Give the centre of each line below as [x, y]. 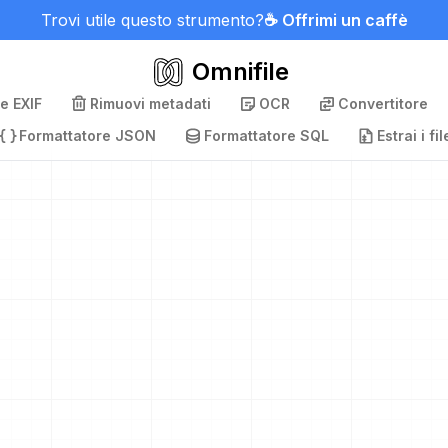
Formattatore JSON [87, 135]
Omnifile [240, 71]
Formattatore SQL [266, 135]
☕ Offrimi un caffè [335, 20]
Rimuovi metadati [150, 103]
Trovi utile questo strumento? [152, 20]
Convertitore [382, 103]
